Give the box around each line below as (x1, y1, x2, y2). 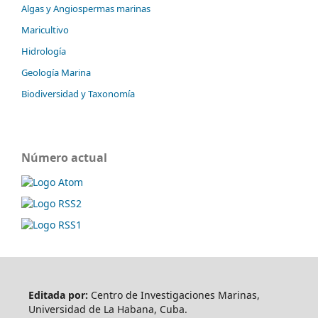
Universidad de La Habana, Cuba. (28, 302, 187, 316)
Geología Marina (21, 65, 91, 79)
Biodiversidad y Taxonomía (21, 87, 135, 100)
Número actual (21, 149, 107, 165)
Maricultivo (21, 23, 69, 36)
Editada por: (28, 287, 88, 302)
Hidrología (21, 44, 66, 57)
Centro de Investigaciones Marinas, (87, 287, 260, 302)
